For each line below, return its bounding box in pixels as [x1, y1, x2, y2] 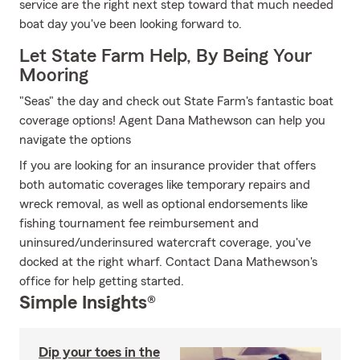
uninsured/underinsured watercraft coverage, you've [19, 236, 311, 249]
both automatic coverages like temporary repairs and [19, 178, 310, 191]
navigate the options [19, 133, 131, 146]
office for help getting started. [19, 275, 184, 288]
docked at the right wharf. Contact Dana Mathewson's [19, 256, 317, 268]
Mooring [19, 66, 88, 85]
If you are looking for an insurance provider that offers [19, 159, 316, 172]
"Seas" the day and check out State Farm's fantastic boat [19, 95, 333, 108]
